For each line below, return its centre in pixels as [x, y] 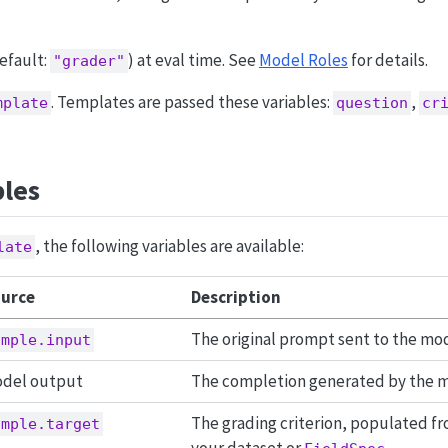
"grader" [88, 61]
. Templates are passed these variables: [191, 102]
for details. [387, 60]
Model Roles [303, 60]
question [371, 103]
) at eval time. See [193, 60]
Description [235, 296]
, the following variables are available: [169, 245]
